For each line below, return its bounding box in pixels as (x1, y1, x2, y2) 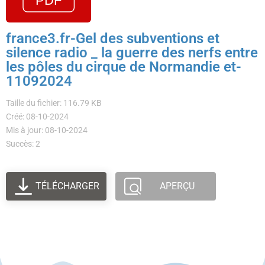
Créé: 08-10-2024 (6, 112, 69, 121)
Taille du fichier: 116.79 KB (6, 98, 102, 108)
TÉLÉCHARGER (35, 180, 100, 192)
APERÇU (159, 180, 195, 192)
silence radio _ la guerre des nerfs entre (6, 44, 258, 61)
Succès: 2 (6, 139, 40, 148)
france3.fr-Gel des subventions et (6, 30, 219, 47)
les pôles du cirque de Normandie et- (6, 59, 241, 75)
